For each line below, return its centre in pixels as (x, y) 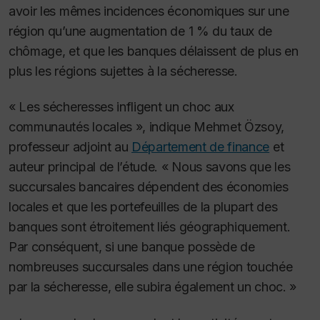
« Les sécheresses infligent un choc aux (121, 107)
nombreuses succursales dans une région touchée (151, 267)
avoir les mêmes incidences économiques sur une (149, 11)
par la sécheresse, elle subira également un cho (142, 287)
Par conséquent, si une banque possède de (132, 247)
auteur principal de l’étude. (85, 167)
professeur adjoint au (70, 147)
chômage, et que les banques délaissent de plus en (154, 51)
